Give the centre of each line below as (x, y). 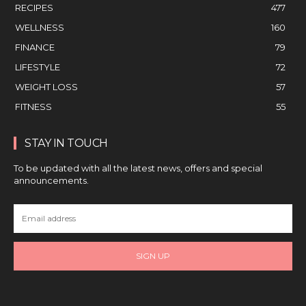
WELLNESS (40, 27)
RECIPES (34, 7)
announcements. (51, 180)
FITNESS (33, 106)
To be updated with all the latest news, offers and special (138, 168)
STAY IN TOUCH (66, 143)
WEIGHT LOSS (46, 86)
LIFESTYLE (38, 67)
